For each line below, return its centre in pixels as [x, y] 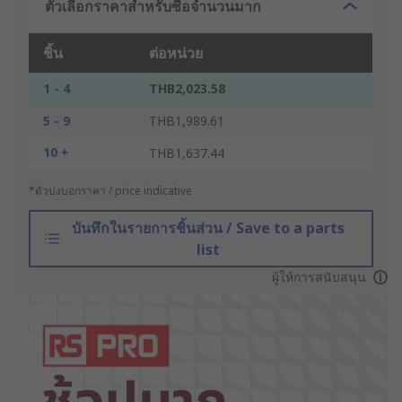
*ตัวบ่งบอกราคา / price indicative [110, 191]
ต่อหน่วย [176, 53]
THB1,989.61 [187, 121]
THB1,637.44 [187, 153]
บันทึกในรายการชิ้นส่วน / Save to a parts [208, 228]
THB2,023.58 [187, 89]
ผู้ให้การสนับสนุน [319, 277]
